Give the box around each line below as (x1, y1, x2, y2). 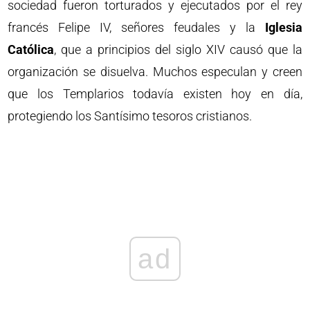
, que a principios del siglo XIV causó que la (54, 42, 302, 57)
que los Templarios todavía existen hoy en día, (8, 86, 302, 101)
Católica (8, 42, 55, 57)
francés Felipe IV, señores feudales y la (8, 19, 265, 35)
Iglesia (264, 19, 302, 35)
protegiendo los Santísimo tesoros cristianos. (8, 108, 253, 123)
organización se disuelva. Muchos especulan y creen (8, 64, 302, 79)
